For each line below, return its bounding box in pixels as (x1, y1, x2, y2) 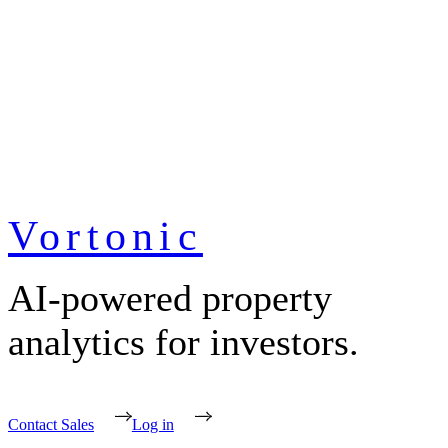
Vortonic (8, 213, 203, 260)
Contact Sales (8, 416, 94, 434)
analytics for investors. (8, 321, 359, 364)
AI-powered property (8, 277, 332, 320)
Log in (131, 416, 174, 434)
